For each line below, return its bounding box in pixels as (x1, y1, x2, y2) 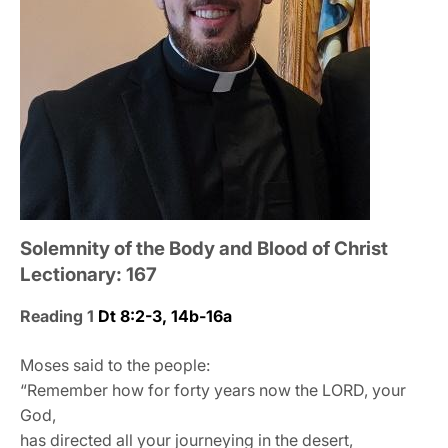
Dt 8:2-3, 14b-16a (98, 305, 232, 326)
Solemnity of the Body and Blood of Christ (20, 236, 388, 260)
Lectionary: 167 (20, 262, 157, 286)
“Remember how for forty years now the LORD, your (20, 379, 406, 400)
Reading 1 (20, 305, 98, 326)
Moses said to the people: (20, 354, 210, 375)
